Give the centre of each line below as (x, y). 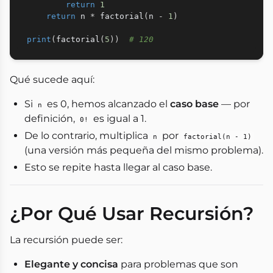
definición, (51, 119)
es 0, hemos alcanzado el (107, 104)
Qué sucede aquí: (52, 80)
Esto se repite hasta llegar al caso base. (118, 167)
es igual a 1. (119, 119)
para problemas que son (178, 264)
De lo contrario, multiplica (87, 136)
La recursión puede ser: (66, 240)
